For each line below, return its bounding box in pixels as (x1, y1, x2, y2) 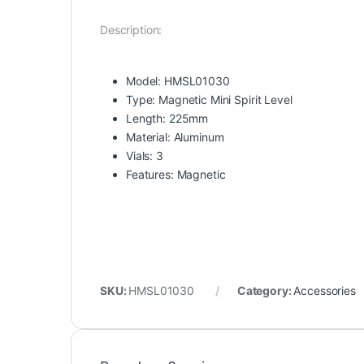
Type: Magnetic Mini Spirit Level (126, 93, 292, 107)
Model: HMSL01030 (126, 74, 230, 89)
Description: (100, 23, 162, 37)
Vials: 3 (126, 149, 163, 163)
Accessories (293, 284, 356, 298)
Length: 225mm (126, 111, 209, 126)
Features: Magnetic (126, 167, 226, 182)
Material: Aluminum (126, 130, 224, 145)
